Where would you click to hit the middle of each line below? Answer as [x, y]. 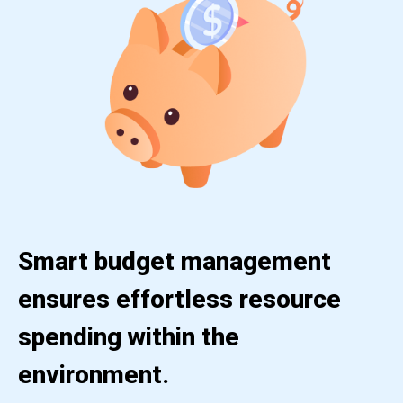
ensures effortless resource [179, 299]
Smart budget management [175, 261]
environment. [94, 374]
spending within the [129, 336]
